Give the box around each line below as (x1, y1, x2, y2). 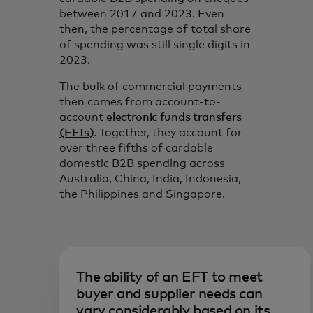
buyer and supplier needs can (76, 286, 263, 301)
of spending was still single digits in (59, 38, 251, 50)
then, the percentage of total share (59, 23, 252, 35)
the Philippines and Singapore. (59, 188, 226, 200)
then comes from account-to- (59, 96, 221, 108)
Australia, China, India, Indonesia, (59, 173, 242, 184)
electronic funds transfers (106, 111, 242, 123)
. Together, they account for (94, 126, 243, 138)
